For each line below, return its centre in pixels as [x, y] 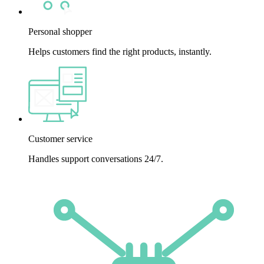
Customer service [60, 138]
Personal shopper [60, 31]
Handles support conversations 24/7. [96, 159]
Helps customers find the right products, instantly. [120, 51]
